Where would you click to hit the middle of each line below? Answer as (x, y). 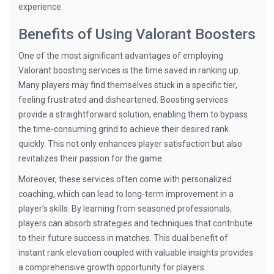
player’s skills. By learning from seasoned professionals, (125, 209)
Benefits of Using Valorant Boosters (137, 34)
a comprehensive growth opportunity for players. (112, 267)
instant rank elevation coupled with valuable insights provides (136, 253)
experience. (41, 7)
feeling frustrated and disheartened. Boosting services (123, 100)
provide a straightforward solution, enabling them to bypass (133, 114)
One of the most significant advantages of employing (121, 56)
